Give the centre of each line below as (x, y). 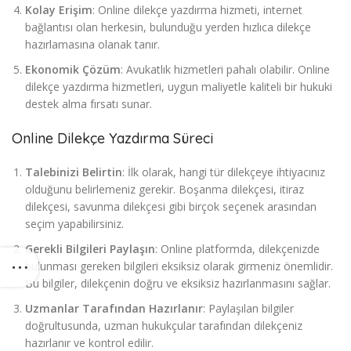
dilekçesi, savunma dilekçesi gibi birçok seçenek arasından (171, 207)
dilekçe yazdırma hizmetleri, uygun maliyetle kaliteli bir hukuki (179, 87)
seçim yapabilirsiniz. (74, 224)
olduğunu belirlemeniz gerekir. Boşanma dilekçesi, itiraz (165, 190)
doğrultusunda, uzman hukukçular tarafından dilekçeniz (164, 326)
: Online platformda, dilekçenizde (237, 249)
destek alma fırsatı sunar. (89, 104)
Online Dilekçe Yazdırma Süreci (112, 139)
